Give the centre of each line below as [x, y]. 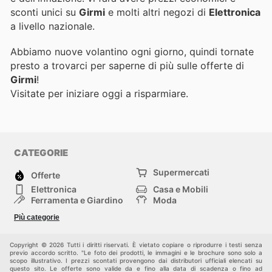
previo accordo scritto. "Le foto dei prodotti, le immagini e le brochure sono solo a [136, 252]
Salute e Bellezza [66, 211]
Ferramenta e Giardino [77, 200]
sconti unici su [45, 12]
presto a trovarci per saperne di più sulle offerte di [127, 66]
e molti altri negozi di [157, 12]
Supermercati [181, 172]
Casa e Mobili [181, 189]
